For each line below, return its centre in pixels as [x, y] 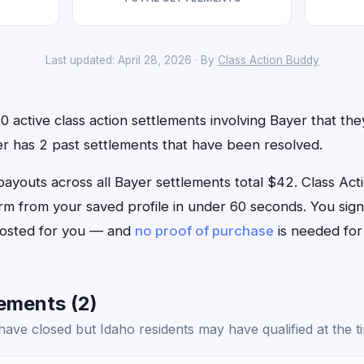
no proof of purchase [204, 231]
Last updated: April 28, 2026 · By [131, 60]
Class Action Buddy [268, 60]
